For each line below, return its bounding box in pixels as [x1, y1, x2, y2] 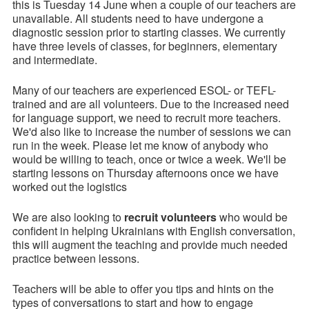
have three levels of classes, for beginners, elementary [12, 38, 277, 54]
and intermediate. [12, 52, 97, 68]
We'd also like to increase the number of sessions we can [12, 123, 291, 140]
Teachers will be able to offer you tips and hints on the [12, 281, 274, 297]
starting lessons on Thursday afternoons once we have [12, 165, 279, 181]
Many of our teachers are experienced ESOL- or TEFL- [12, 82, 276, 99]
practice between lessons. [12, 250, 139, 267]
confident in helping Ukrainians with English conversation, [12, 223, 295, 239]
